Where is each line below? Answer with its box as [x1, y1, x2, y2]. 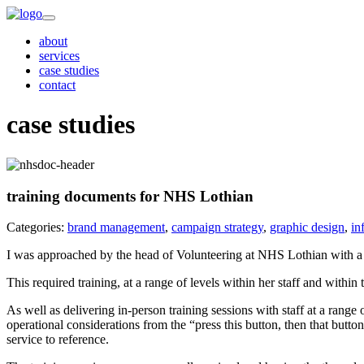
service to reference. [6, 332, 109, 347]
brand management [67, 220, 165, 235]
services [39, 49, 80, 63]
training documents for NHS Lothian [6, 187, 253, 205]
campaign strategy [171, 220, 263, 235]
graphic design [270, 220, 344, 235]
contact [39, 78, 76, 92]
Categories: [6, 220, 67, 235]
